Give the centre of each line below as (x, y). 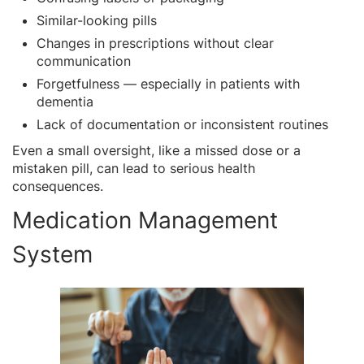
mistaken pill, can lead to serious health (134, 168)
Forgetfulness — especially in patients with (168, 83)
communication (84, 61)
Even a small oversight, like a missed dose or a (156, 150)
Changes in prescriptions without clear (155, 43)
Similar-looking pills (97, 20)
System (52, 254)
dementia (65, 101)
